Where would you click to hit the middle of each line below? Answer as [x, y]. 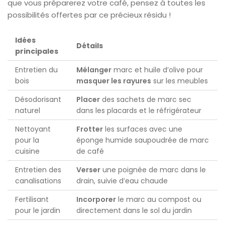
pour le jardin [38, 210]
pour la [27, 140]
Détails [90, 45]
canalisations [38, 181]
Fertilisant [32, 199]
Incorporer [96, 199]
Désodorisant [38, 99]
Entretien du [36, 70]
